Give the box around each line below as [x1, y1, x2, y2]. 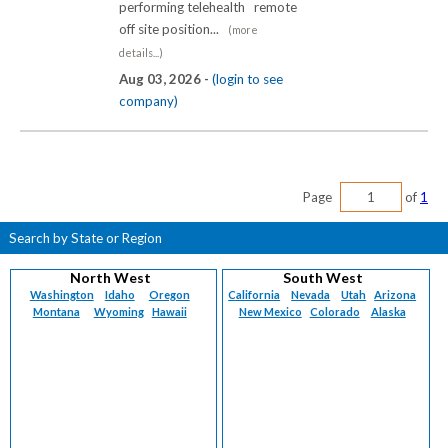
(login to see [212, 70, 283, 87]
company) [119, 92, 178, 109]
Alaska [370, 304, 406, 318]
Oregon [148, 287, 190, 301]
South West [283, 268, 364, 286]
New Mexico [238, 304, 302, 318]
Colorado [309, 304, 360, 318]
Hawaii [151, 304, 187, 318]
